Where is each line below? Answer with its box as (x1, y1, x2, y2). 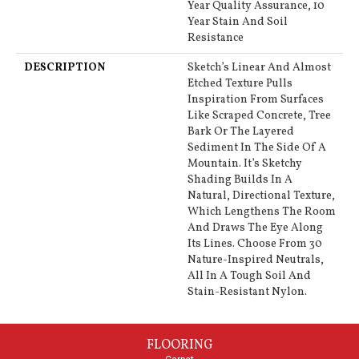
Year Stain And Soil (188, 14, 288, 30)
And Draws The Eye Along (188, 220, 323, 236)
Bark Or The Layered (188, 124, 294, 140)
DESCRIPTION (24, 60, 105, 76)
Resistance (188, 30, 244, 46)
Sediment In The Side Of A (188, 140, 326, 156)
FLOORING (146, 337, 213, 355)
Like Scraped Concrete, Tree (188, 108, 331, 124)
